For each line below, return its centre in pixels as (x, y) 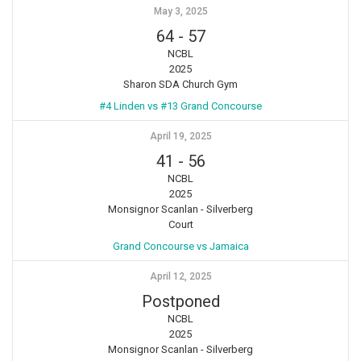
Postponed (180, 301)
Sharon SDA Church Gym (180, 84)
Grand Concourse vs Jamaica (180, 246)
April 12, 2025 (180, 276)
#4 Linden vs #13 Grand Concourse (180, 106)
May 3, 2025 (180, 11)
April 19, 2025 (180, 136)
